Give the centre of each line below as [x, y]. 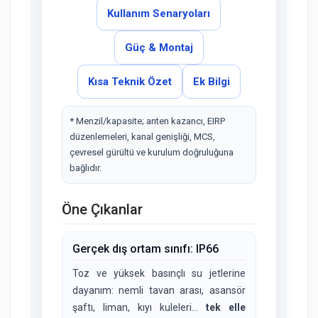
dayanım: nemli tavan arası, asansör [159, 291]
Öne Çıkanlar [102, 210]
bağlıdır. [86, 168]
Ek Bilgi [211, 82]
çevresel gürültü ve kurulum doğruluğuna [152, 153]
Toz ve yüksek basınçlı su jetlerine [159, 274]
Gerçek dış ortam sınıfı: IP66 [146, 249]
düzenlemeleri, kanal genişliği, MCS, [142, 137]
